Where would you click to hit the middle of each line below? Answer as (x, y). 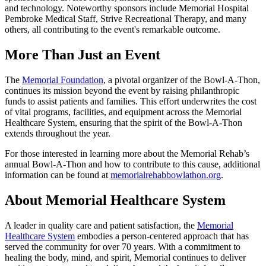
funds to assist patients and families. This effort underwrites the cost (131, 101)
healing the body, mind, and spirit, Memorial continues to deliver (125, 257)
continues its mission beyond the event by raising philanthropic (122, 90)
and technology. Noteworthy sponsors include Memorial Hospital (127, 8)
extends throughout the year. (58, 133)
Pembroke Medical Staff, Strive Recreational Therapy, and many (126, 19)
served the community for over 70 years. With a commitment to (123, 246)
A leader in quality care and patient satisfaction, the (101, 225)
